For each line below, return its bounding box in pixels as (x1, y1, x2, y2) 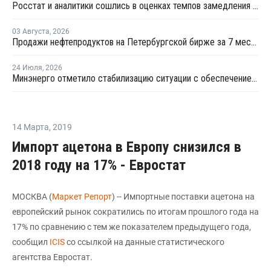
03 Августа (12, 27, 50, 36)
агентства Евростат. (12, 252, 93, 262)
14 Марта (12, 122, 49, 132)
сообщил (12, 237, 50, 247)
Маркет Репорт (52, 192, 112, 201)
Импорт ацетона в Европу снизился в (12, 139, 241, 155)
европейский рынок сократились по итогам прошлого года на (12, 207, 259, 217)
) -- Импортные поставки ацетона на (112, 192, 255, 201)
